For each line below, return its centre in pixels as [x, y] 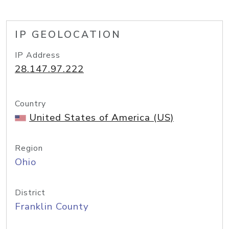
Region [29, 148]
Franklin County [52, 207]
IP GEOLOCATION [68, 35]
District [30, 193]
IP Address [38, 55]
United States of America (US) [101, 118]
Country [30, 104]
